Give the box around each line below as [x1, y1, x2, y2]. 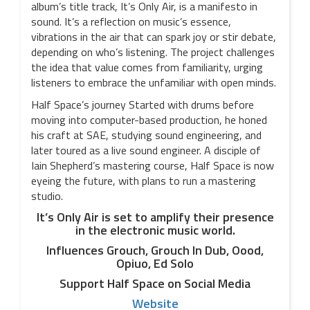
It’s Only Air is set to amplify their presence [36, 208, 274, 226]
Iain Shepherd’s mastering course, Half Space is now [31, 157, 274, 174]
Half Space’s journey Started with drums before [31, 96, 254, 113]
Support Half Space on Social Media [60, 274, 250, 293]
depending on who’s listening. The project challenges [31, 44, 275, 60]
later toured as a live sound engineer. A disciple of [31, 142, 261, 158]
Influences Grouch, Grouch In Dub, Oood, [46, 241, 264, 259]
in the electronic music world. [75, 221, 235, 239]
